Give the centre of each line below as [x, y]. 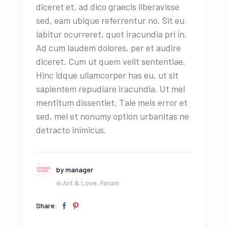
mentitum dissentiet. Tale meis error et [112, 103]
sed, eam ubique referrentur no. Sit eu [110, 21]
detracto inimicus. [71, 130]
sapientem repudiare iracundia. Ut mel [111, 89]
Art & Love [80, 182]
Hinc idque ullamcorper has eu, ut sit [107, 75]
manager [80, 169]
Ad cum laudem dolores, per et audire [109, 48]
